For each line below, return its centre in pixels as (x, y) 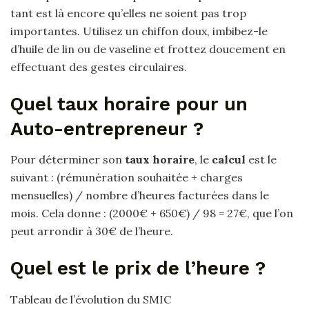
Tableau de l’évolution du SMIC (91, 299)
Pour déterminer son (68, 160)
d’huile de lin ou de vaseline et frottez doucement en (148, 49)
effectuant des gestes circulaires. (99, 67)
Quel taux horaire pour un (129, 104)
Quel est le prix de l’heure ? (138, 268)
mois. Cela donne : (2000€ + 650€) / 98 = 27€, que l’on (152, 213)
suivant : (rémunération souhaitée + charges (127, 178)
